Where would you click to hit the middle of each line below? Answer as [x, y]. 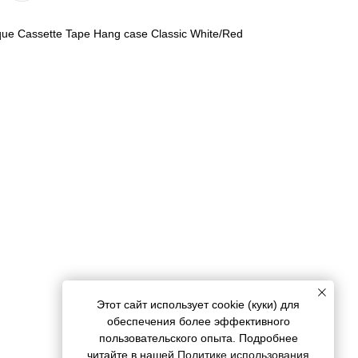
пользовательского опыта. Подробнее [198, 338]
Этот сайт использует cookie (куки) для [198, 305]
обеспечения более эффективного [198, 322]
